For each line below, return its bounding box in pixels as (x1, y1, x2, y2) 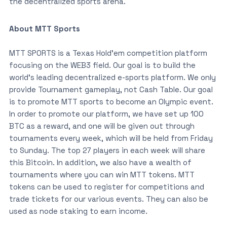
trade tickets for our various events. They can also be (9, 194, 208, 204)
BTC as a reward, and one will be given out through (9, 121, 195, 131)
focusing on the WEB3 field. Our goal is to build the (9, 60, 196, 70)
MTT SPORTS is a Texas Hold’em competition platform (9, 48, 207, 58)
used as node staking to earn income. (9, 206, 147, 216)
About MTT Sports (9, 23, 80, 33)
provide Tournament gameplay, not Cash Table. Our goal (9, 84, 213, 94)
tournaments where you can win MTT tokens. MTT (9, 169, 195, 179)
